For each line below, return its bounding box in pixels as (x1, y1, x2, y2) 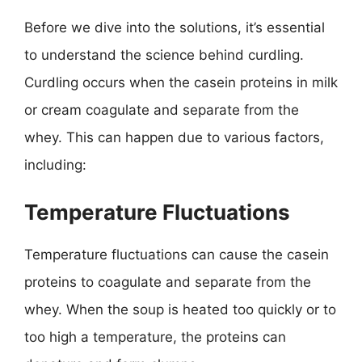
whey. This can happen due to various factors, (24, 129, 324, 145)
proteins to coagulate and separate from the (24, 273, 311, 290)
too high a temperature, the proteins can (24, 328, 286, 345)
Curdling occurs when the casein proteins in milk (24, 74, 338, 90)
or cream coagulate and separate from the (24, 102, 299, 118)
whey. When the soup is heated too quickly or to (24, 301, 336, 318)
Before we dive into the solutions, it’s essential (24, 19, 325, 36)
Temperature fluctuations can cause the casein (24, 246, 329, 263)
